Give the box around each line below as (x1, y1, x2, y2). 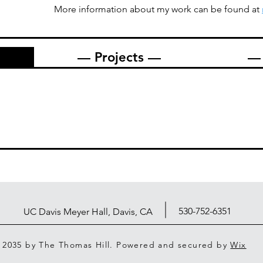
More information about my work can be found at (54, 4, 262, 15)
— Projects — (77, 49, 161, 65)
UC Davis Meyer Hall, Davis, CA (23, 206, 155, 217)
